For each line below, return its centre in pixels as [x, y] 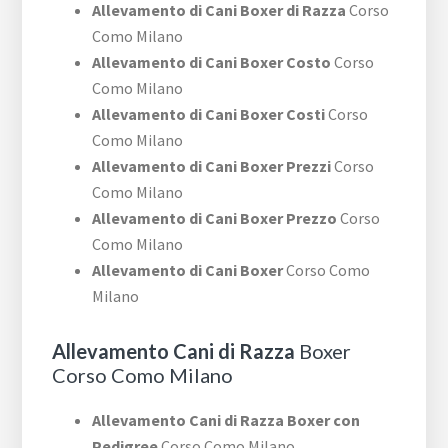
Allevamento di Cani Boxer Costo [212, 62]
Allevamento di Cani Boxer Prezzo [215, 218]
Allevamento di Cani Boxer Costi [209, 114]
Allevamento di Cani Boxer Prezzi [212, 166]
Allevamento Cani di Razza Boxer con [226, 420]
